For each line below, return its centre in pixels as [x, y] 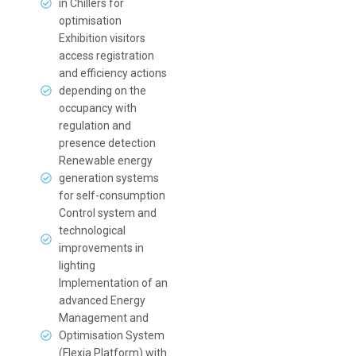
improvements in [101, 248]
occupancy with [97, 108]
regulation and [95, 126]
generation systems [108, 178]
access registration [106, 56]
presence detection [107, 143]
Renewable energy [105, 161]
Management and [103, 318]
